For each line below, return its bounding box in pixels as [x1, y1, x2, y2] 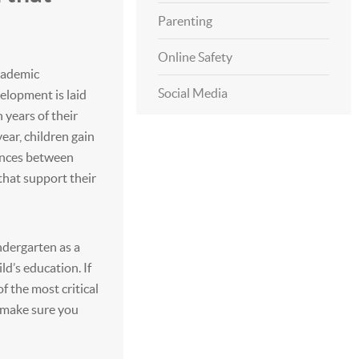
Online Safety [157, 50, 232, 64]
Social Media [157, 86, 228, 100]
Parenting [157, 14, 212, 28]
